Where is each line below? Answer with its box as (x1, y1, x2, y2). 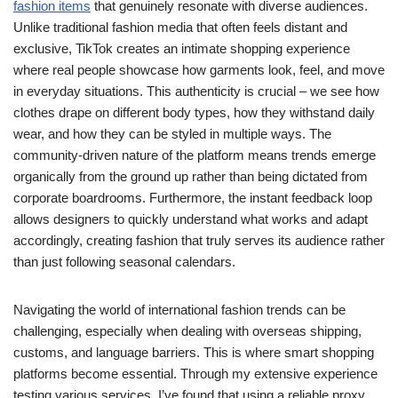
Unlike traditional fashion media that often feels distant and (13, 20, 347, 35)
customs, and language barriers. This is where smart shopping (13, 345, 374, 360)
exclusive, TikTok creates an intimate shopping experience (13, 41, 350, 56)
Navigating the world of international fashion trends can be (13, 302, 346, 317)
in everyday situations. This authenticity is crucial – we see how (13, 84, 379, 99)
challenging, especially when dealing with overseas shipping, (13, 323, 362, 338)
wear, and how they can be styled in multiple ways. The (13, 126, 331, 141)
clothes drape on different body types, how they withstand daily (13, 105, 375, 120)
